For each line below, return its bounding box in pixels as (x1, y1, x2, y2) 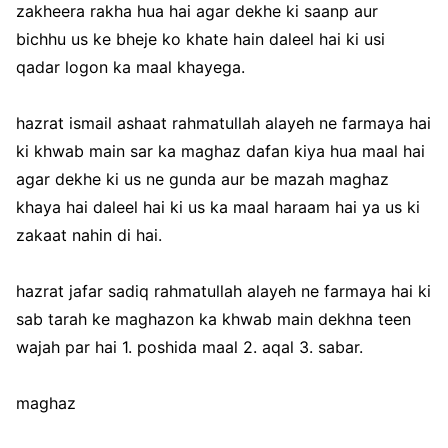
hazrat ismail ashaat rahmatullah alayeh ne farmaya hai (16, 112, 431, 133)
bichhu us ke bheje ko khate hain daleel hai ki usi (16, 28, 385, 49)
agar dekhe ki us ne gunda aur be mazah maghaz (16, 168, 389, 189)
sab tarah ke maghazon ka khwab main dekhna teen (16, 308, 411, 329)
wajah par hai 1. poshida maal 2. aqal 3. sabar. (16, 336, 363, 357)
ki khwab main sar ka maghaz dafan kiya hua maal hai (16, 140, 425, 161)
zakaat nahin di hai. (16, 224, 162, 245)
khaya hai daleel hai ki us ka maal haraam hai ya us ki (16, 196, 420, 217)
